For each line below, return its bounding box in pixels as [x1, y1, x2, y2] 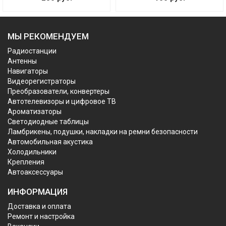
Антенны [8, 56, 37, 65]
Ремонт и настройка [8, 212, 75, 220]
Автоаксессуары [8, 167, 63, 176]
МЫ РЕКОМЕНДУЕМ [8, 31, 89, 41]
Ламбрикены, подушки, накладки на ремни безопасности [8, 127, 198, 136]
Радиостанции [8, 46, 56, 55]
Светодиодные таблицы [8, 117, 89, 126]
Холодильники [8, 147, 56, 156]
